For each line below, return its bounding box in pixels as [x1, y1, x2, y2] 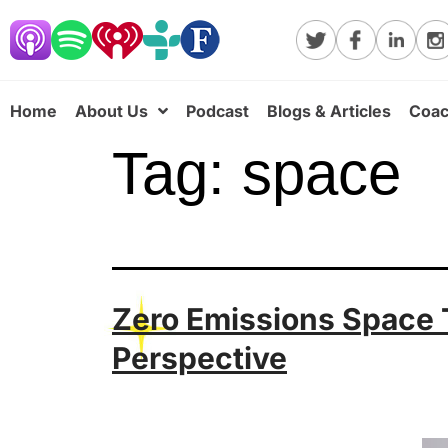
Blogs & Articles [267, 101, 391, 121]
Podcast [186, 101, 249, 121]
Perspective [112, 340, 287, 376]
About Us [75, 101, 148, 121]
